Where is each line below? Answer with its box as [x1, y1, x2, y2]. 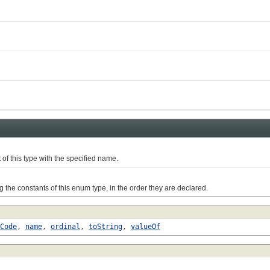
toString [89, 222, 122, 231]
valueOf [131, 222, 160, 231]
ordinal [51, 222, 80, 231]
